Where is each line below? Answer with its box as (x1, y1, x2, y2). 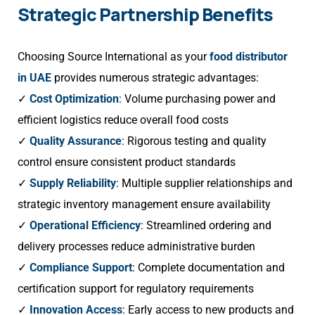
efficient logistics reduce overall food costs (18, 113, 229, 127)
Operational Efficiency (30, 219, 141, 233)
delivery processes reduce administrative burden (18, 240, 255, 254)
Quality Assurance (30, 134, 122, 148)
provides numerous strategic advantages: (51, 71, 259, 85)
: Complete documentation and (132, 261, 285, 275)
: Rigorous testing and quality (122, 134, 266, 148)
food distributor (210, 50, 288, 64)
